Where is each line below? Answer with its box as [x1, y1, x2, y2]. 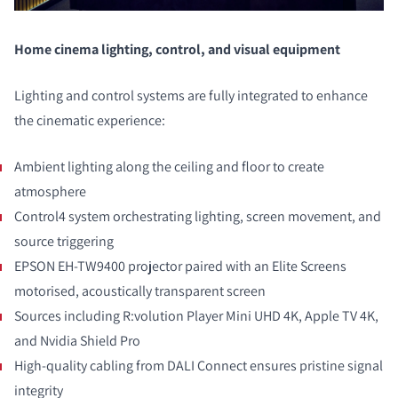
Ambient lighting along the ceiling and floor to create [14, 156, 324, 176]
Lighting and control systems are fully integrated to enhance [14, 85, 368, 105]
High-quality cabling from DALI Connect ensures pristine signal [14, 355, 383, 375]
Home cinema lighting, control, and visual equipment [14, 39, 340, 59]
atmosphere [14, 181, 86, 201]
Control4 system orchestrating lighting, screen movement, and [14, 206, 381, 226]
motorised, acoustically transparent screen [14, 281, 266, 300]
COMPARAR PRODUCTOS [41, 2, 267, 31]
